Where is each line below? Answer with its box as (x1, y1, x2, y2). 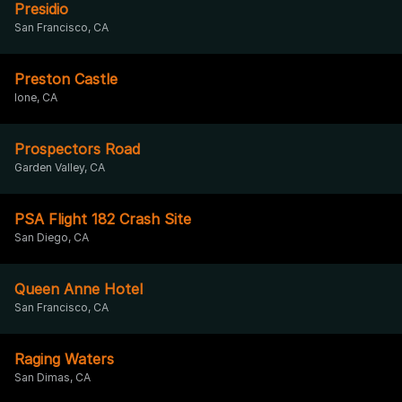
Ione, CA (14, 90, 57, 104)
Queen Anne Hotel (14, 279, 143, 298)
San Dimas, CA (14, 370, 91, 384)
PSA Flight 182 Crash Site (14, 209, 191, 228)
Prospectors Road (14, 139, 140, 158)
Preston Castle (14, 69, 118, 88)
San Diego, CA (14, 230, 89, 244)
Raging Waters (14, 349, 114, 368)
